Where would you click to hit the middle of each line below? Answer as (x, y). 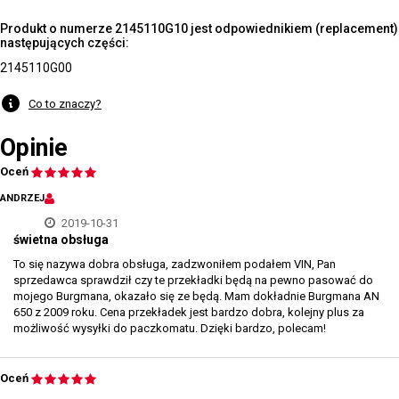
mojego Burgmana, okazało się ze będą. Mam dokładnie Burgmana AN (196, 296)
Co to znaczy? (65, 103)
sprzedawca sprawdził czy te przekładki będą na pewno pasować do (193, 280)
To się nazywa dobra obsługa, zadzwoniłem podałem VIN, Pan (175, 264)
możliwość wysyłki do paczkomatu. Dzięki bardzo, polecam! (170, 328)
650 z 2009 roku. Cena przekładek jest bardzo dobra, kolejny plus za (189, 312)
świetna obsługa (61, 240)
